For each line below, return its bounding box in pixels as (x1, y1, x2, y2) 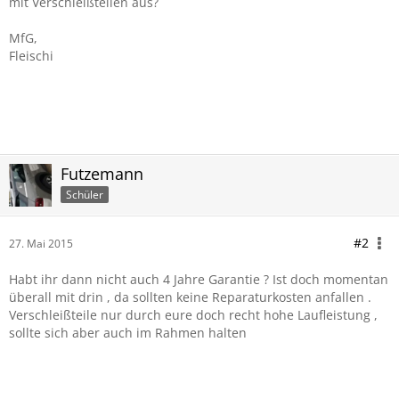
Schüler (66, 186, 103, 202)
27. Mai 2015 (9, 236, 73, 251)
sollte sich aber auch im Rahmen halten (9, 324, 247, 341)
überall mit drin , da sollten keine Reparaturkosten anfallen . (9, 289, 371, 305)
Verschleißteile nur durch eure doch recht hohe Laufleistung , (9, 306, 378, 323)
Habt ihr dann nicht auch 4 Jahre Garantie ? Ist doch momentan (9, 271, 388, 288)
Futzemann (61, 163, 143, 184)
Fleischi (9, 47, 53, 64)
